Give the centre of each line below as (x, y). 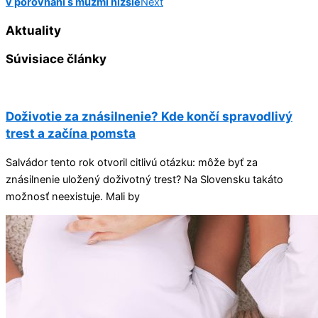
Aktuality (33, 31)
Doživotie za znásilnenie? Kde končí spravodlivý (149, 116)
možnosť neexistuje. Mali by (73, 196)
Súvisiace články (56, 58)
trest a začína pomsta (71, 133)
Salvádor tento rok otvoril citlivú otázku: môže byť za (132, 162)
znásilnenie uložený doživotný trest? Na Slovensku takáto (144, 179)
